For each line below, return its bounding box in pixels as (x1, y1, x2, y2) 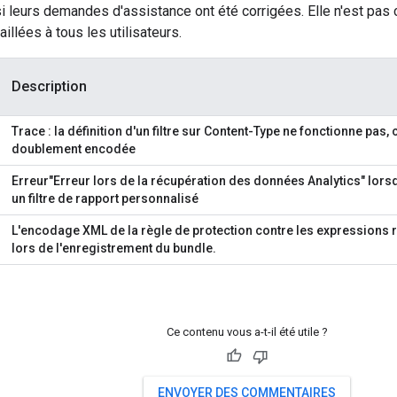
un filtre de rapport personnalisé (12, 191, 198, 206)
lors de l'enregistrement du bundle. (12, 241, 216, 256)
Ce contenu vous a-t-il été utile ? (166, 325, 328, 339)
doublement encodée (12, 142, 136, 157)
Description (12, 78, 87, 96)
